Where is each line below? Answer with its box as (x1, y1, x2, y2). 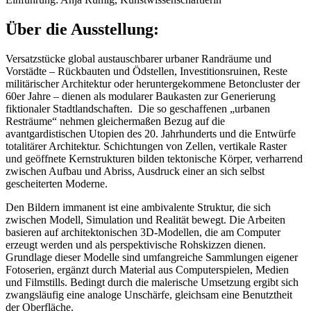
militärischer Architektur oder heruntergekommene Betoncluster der (6, 78, 300, 90)
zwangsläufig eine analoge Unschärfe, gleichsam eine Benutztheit (6, 289, 292, 301)
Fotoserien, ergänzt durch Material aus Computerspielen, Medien (6, 264, 289, 276)
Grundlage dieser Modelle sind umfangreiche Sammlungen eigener (6, 251, 298, 264)
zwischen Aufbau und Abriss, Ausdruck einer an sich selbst (6, 165, 264, 178)
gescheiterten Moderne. (6, 178, 108, 190)
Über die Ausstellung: (6, 20, 159, 39)
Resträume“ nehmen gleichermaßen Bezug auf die (6, 115, 225, 128)
